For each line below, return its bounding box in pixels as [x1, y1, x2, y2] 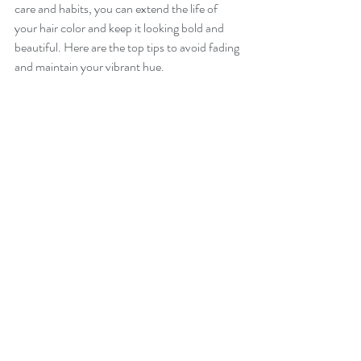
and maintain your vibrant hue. [15, 57, 164, 76]
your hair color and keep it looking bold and [15, 19, 226, 37]
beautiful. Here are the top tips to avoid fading [15, 38, 242, 56]
